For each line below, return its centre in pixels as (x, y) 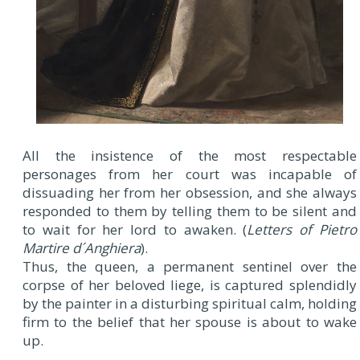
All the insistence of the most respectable (190, 156)
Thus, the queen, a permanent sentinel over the (190, 267)
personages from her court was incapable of (190, 174)
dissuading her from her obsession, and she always (190, 193)
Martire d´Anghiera (82, 248)
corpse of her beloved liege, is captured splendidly (190, 285)
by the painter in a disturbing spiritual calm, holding (190, 304)
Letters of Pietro (302, 230)
